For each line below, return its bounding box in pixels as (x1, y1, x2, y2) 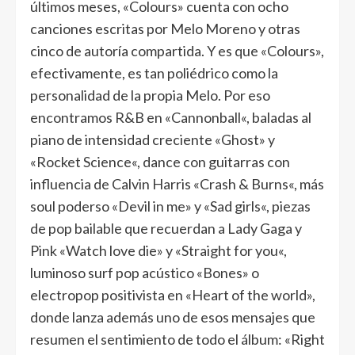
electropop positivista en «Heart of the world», (30, 286, 315, 304)
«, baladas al (241, 109, 311, 127)
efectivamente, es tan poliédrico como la (30, 64, 278, 82)
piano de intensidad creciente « (30, 131, 221, 149)
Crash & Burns (200, 175, 288, 193)
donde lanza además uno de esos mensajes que (30, 308, 315, 326)
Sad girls (210, 197, 261, 216)
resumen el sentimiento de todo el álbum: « (30, 330, 291, 349)
